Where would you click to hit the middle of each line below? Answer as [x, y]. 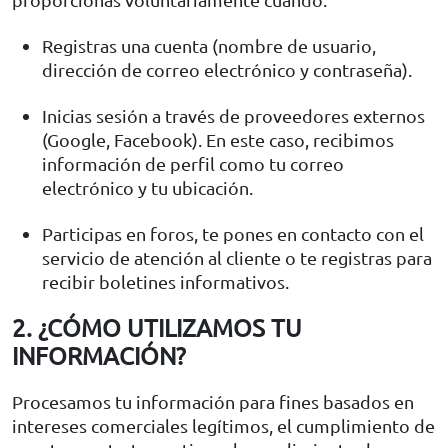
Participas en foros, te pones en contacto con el [233, 233]
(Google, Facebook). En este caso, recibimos [218, 139]
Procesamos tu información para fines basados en [213, 401]
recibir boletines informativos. [165, 281]
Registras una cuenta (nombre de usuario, [209, 45]
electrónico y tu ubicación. [147, 187]
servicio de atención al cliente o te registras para [237, 257]
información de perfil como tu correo [193, 163]
